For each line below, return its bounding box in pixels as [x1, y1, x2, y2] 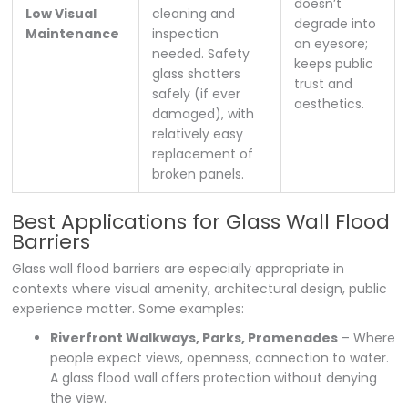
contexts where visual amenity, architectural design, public [12, 279, 388, 298]
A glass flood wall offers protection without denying [50, 368, 378, 387]
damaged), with [152, 104, 255, 123]
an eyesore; [294, 34, 369, 53]
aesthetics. [294, 94, 365, 113]
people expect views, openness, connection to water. [50, 348, 390, 367]
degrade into [294, 14, 377, 33]
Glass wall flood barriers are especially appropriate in [12, 259, 345, 278]
